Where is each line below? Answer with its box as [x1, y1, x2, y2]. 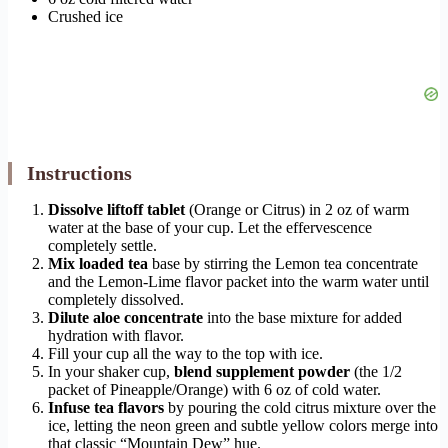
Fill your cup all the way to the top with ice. [48, 345, 323, 363]
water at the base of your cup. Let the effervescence [48, 219, 372, 237]
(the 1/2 [350, 363, 402, 381]
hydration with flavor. [48, 327, 184, 345]
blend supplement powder [174, 363, 350, 381]
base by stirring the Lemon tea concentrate [148, 255, 418, 273]
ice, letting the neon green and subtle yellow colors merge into [48, 417, 438, 435]
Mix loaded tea [48, 255, 148, 273]
